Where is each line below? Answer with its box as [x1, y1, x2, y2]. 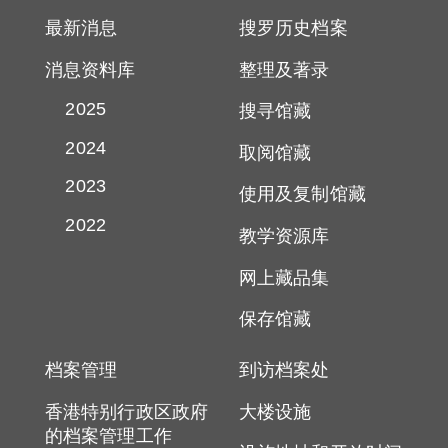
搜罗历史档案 [239, 18, 348, 38]
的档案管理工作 [45, 425, 172, 446]
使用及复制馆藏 [239, 184, 366, 205]
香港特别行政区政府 [45, 401, 208, 422]
